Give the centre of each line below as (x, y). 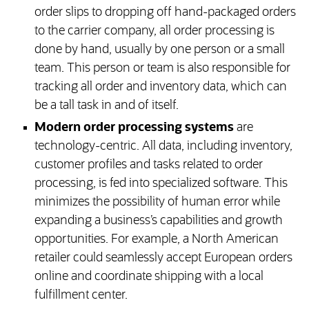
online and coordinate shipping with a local (149, 277)
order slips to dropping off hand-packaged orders (165, 13)
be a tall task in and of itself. (106, 106)
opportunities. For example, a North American (156, 240)
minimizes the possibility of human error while (157, 202)
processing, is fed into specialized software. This (161, 184)
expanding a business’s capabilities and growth (158, 221)
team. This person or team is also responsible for (162, 69)
